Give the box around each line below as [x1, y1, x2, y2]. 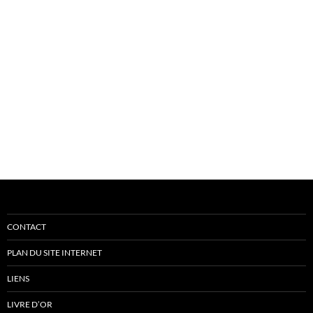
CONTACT [7, 221, 46, 232]
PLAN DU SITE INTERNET [7, 247, 102, 258]
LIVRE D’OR [7, 298, 52, 310]
